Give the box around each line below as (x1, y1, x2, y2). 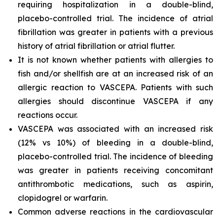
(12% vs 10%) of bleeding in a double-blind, (18, 138, 213, 148)
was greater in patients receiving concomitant (18, 165, 213, 176)
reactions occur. (18, 110, 79, 120)
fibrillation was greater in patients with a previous (18, 27, 213, 37)
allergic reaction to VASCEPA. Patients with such (18, 82, 213, 93)
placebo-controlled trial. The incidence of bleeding (18, 151, 213, 162)
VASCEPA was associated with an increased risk (18, 124, 213, 134)
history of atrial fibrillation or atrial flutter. (18, 41, 177, 51)
